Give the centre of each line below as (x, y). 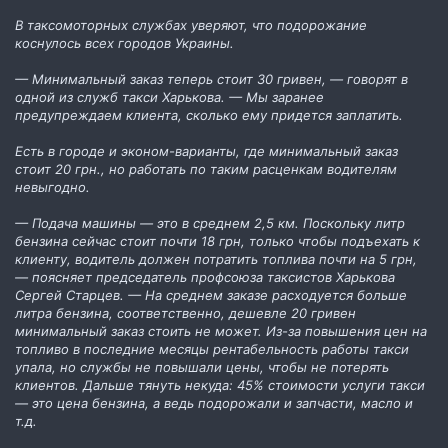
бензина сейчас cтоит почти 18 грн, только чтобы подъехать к (217, 240)
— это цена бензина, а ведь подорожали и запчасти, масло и (214, 402)
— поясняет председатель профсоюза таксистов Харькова (205, 276)
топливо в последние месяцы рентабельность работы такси (212, 348)
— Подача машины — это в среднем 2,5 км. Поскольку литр (210, 222)
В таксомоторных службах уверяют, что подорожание (191, 24)
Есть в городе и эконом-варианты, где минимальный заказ (206, 150)
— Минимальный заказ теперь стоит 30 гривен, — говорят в (211, 78)
